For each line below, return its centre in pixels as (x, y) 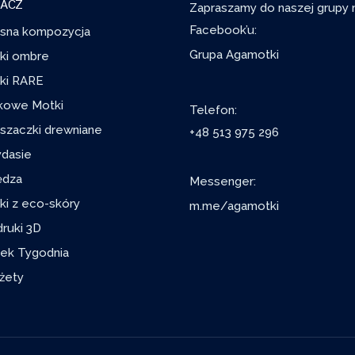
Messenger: (223, 181)
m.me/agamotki (234, 206)
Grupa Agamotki (234, 55)
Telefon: (213, 110)
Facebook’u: (223, 31)
